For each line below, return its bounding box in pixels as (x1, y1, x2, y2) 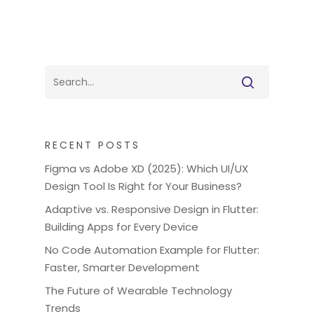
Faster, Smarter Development (45, 260, 200, 275)
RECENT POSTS (45, 138, 140, 152)
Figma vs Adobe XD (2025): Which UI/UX (45, 161, 248, 176)
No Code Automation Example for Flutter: (45, 243, 259, 257)
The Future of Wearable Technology (45, 283, 232, 298)
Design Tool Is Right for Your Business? (45, 179, 242, 193)
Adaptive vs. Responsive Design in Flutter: (45, 202, 259, 217)
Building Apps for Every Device (45, 219, 198, 234)
